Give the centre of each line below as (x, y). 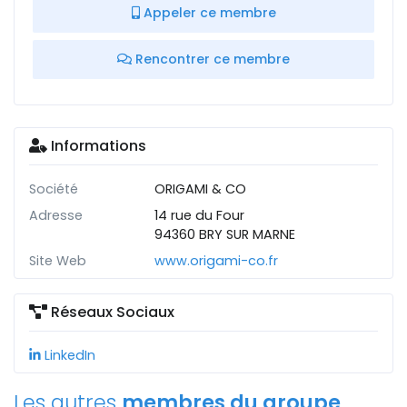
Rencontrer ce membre (211, 59)
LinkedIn (68, 355)
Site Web (58, 261)
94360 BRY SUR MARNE (224, 234)
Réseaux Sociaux (111, 312)
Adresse (56, 215)
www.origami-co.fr (216, 261)
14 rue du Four (199, 215)
